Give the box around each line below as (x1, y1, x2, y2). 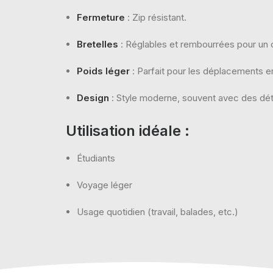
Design (77, 92, 109, 104)
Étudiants (77, 152, 115, 164)
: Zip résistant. (125, 12, 186, 23)
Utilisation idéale (66, 122, 181, 140)
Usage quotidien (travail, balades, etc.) (77, 206, 238, 218)
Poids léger (77, 65, 130, 77)
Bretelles (77, 38, 118, 50)
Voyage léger (77, 179, 132, 191)
